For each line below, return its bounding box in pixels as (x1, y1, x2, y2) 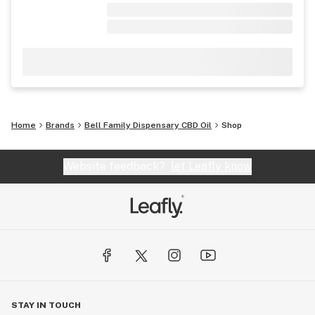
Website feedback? (63, 160, 171, 173)
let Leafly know (171, 160, 252, 173)
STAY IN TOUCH (11, 300, 81, 310)
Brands (46, 120, 75, 130)
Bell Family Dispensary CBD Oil (84, 120, 212, 130)
